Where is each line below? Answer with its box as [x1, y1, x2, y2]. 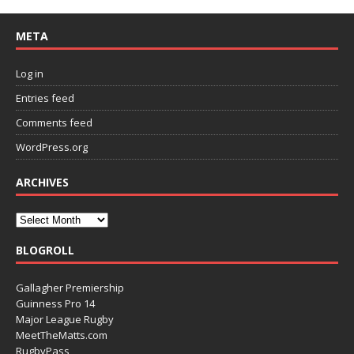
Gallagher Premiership [16, 280, 124, 295]
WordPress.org [16, 139, 88, 154]
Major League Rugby [16, 311, 114, 326]
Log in [16, 66, 43, 81]
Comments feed [16, 115, 92, 130]
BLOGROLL [16, 242, 74, 258]
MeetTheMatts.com [16, 327, 107, 342]
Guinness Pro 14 [16, 296, 95, 311]
